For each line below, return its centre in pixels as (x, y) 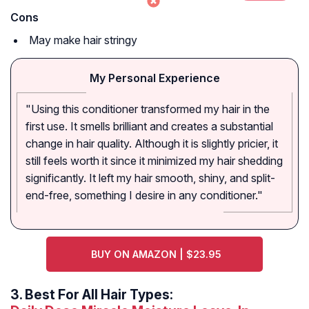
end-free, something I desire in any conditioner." (144, 196)
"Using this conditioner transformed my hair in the (148, 109)
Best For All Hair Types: (99, 295)
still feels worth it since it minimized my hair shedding (154, 161)
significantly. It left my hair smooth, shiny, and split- (150, 178)
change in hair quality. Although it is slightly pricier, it (152, 144)
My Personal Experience (154, 78)
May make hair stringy (83, 40)
